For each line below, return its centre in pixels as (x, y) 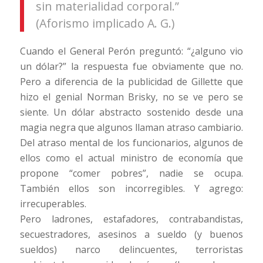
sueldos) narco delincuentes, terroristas (131, 250)
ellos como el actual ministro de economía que (131, 158)
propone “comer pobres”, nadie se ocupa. (131, 173)
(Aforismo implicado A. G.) (105, 23)
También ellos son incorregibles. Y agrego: (131, 189)
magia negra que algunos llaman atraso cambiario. (131, 128)
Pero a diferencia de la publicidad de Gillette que (131, 82)
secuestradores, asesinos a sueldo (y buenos (131, 235)
